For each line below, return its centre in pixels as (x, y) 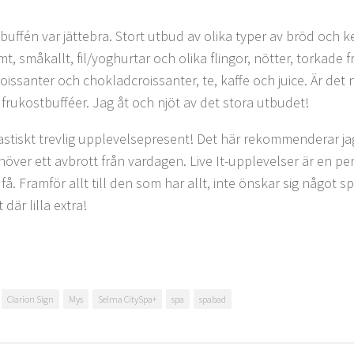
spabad (213, 299)
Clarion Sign (30, 299)
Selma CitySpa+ (127, 299)
